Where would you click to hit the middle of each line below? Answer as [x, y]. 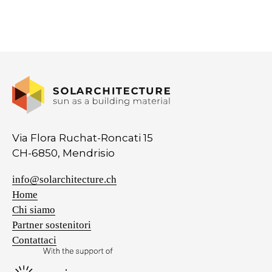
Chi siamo [34, 210]
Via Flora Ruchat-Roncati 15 [83, 138]
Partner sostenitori [52, 225]
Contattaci [34, 240]
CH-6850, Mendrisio [63, 153]
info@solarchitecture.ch [64, 180]
